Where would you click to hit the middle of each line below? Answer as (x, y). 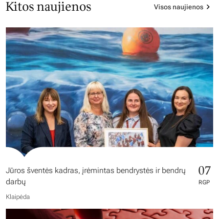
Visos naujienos (179, 7)
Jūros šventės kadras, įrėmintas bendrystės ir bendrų (96, 170)
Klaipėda (18, 197)
